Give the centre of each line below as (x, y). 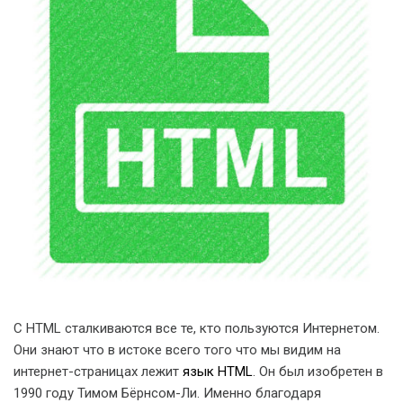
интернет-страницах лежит (98, 372)
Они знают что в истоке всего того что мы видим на (177, 350)
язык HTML (218, 372)
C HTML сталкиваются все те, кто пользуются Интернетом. (197, 328)
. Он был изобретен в (318, 372)
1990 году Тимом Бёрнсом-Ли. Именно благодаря (167, 393)
